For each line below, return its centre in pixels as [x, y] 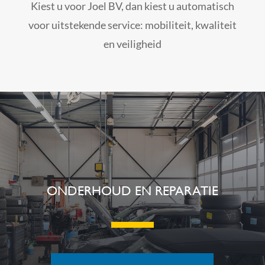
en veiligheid [132, 43]
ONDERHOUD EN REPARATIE [132, 190]
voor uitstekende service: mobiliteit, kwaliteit [132, 25]
